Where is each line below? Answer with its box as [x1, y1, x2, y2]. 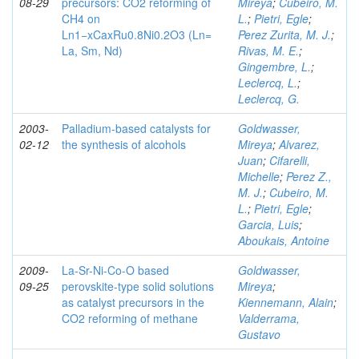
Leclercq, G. [238, 91, 300, 107]
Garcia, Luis [238, 216, 299, 232]
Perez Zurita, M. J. [238, 26, 331, 42]
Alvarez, [279, 136, 320, 152]
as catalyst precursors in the [62, 294, 204, 310]
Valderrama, [238, 310, 300, 326]
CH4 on [62, 10, 100, 26]
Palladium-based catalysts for [62, 120, 211, 136]
